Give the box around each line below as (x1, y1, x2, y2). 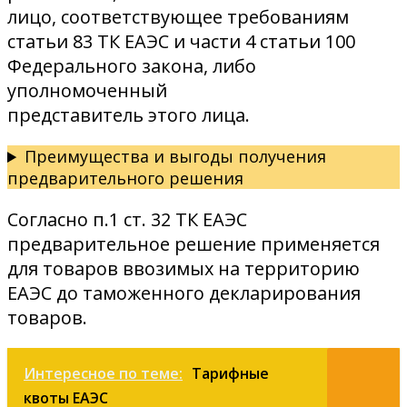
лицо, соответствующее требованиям (7, 5, 349, 30)
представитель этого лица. (7, 103, 250, 128)
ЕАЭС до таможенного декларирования (7, 281, 361, 306)
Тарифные (192, 363, 269, 384)
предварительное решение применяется (7, 232, 380, 257)
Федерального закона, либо (7, 54, 256, 79)
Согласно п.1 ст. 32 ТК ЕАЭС (7, 207, 247, 233)
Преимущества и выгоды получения (25, 145, 327, 168)
